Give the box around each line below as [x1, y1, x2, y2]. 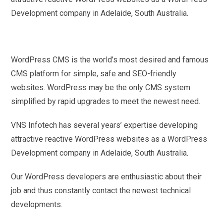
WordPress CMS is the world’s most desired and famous [11, 55, 209, 64]
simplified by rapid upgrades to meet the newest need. [11, 97, 201, 106]
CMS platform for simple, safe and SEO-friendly [11, 69, 177, 78]
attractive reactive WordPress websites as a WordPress [11, 134, 208, 144]
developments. [11, 200, 63, 209]
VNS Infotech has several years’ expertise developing [11, 120, 198, 130]
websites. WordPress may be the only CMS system [11, 83, 191, 92]
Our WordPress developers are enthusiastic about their [11, 172, 202, 181]
